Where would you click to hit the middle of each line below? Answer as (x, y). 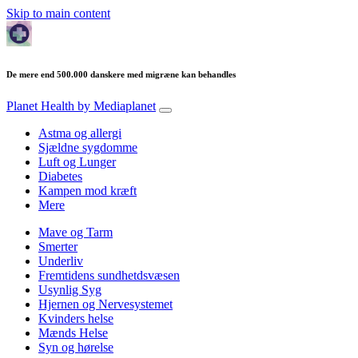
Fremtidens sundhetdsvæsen (109, 275)
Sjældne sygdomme (88, 147)
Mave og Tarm (76, 232)
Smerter (58, 246)
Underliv (61, 261)
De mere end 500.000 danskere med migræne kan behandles (121, 74)
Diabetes (60, 176)
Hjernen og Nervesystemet (105, 304)
